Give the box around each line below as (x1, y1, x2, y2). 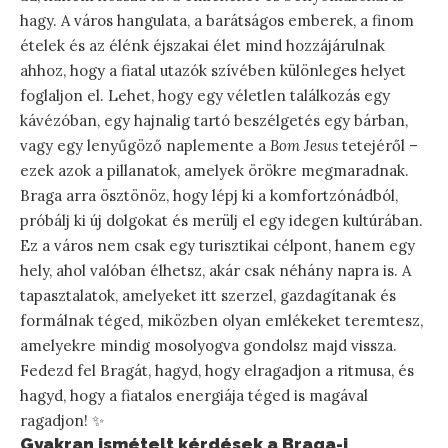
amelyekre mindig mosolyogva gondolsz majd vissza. (20, 335, 397, 355)
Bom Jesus (270, 135, 338, 155)
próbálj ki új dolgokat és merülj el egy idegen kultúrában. (20, 210, 423, 230)
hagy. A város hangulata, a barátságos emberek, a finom (20, 10, 414, 30)
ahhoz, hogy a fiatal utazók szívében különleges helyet (20, 60, 406, 80)
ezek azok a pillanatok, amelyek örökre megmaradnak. (20, 160, 409, 180)
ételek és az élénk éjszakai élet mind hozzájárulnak (20, 35, 385, 55)
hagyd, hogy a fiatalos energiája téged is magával (20, 385, 368, 405)
